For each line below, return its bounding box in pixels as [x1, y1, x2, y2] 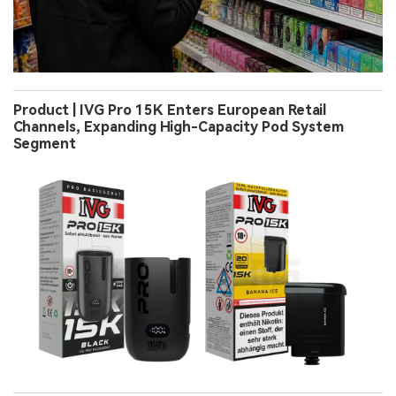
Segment [13, 134, 76, 152]
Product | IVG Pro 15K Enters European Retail [13, 101, 326, 118]
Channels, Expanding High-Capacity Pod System [13, 118, 344, 135]
